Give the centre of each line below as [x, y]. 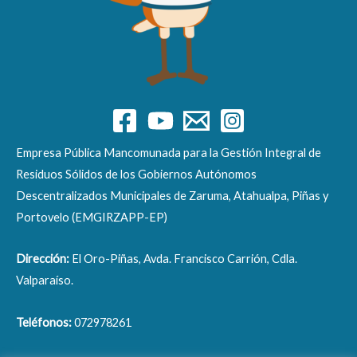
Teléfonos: [45, 322]
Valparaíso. [45, 280]
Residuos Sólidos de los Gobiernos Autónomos [136, 174]
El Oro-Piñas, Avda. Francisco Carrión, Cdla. [184, 259]
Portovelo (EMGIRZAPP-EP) [92, 217]
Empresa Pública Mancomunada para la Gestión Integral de [169, 152]
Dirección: [44, 259]
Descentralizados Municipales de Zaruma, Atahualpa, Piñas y [172, 195]
